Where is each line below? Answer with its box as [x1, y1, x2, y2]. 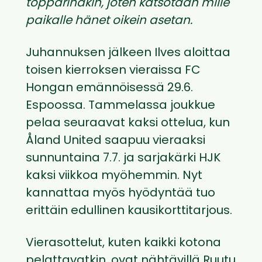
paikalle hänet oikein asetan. [26, 15, 192, 27]
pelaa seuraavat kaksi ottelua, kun [26, 118, 230, 130]
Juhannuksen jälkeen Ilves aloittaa [26, 47, 230, 60]
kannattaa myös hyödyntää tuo [26, 188, 215, 200]
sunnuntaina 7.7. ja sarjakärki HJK [26, 153, 220, 165]
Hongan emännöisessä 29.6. [26, 82, 193, 95]
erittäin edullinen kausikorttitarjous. [26, 205, 232, 218]
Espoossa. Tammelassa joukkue [26, 100, 215, 112]
